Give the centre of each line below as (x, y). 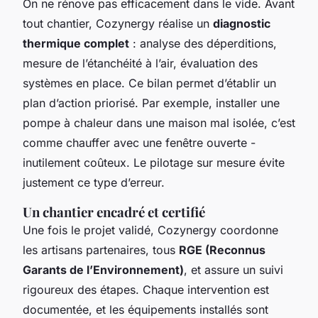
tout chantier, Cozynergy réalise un (118, 23)
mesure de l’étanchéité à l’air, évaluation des (140, 63)
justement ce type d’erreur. (94, 182)
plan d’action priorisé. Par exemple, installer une (151, 103)
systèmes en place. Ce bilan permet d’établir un (149, 83)
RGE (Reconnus (222, 250)
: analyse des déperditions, (203, 43)
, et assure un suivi (234, 269)
